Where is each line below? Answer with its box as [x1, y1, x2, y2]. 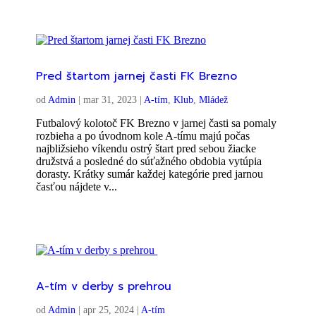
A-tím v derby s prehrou [36, 277, 176, 295]
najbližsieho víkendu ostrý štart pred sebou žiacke [36, 142, 257, 154]
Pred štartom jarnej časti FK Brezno [36, 67, 238, 85]
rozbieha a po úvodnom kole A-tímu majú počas [36, 129, 250, 142]
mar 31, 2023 [83, 94, 138, 105]
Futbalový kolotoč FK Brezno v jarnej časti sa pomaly [36, 116, 277, 129]
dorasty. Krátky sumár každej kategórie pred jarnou [36, 167, 264, 180]
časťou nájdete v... [36, 180, 118, 193]
